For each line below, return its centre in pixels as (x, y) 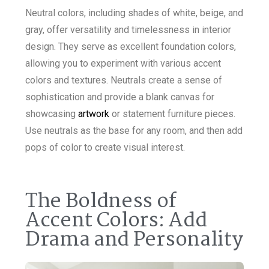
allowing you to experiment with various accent (123, 64)
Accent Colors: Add (116, 221)
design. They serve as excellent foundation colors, (131, 47)
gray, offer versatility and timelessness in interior (128, 30)
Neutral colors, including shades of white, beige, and (134, 13)
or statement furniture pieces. (172, 114)
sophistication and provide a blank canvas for (120, 97)
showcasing (52, 114)
